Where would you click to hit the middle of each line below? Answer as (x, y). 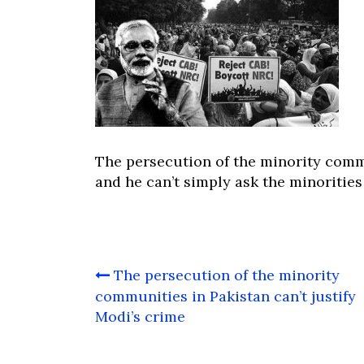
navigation (143, 301)
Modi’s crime (140, 316)
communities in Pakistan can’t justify (225, 296)
